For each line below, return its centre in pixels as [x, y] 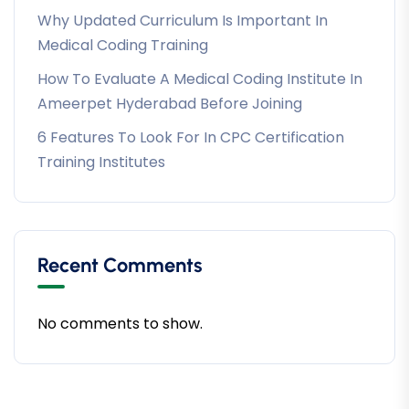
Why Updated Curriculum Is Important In [183, 21]
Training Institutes [101, 163]
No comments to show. [120, 324]
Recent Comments [120, 266]
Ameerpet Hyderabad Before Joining [170, 104]
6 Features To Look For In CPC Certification [191, 138]
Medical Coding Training [123, 46]
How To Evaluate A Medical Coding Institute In [200, 79]
